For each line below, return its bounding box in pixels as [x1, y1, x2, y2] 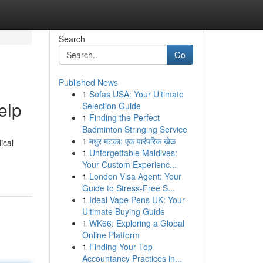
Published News [58, 76, 118, 88]
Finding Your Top [89, 241, 153, 252]
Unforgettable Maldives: [89, 147, 177, 159]
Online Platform [82, 229, 140, 241]
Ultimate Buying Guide [82, 205, 165, 217]
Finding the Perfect [89, 112, 160, 123]
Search [58, 33, 85, 45]
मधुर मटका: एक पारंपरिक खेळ [89, 135, 176, 147]
